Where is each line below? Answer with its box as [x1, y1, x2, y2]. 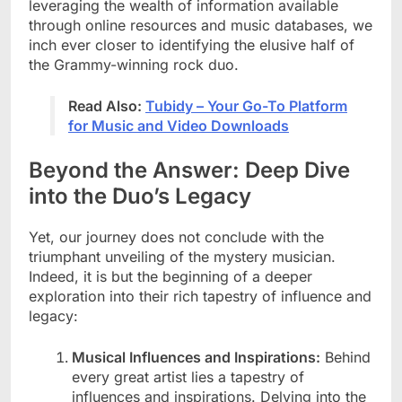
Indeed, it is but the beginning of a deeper [29, 267, 312, 286]
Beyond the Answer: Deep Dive [29, 157, 350, 184]
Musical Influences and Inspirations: [72, 348, 320, 367]
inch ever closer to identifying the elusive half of [29, 36, 354, 55]
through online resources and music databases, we [29, 16, 372, 35]
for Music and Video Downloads [68, 117, 289, 135]
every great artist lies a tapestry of [72, 368, 304, 387]
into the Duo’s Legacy [29, 183, 251, 210]
